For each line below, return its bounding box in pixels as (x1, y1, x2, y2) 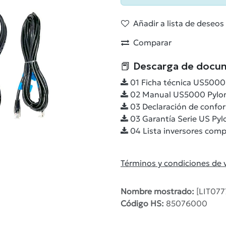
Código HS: (121, 198, 166, 208)
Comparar (133, 37, 172, 47)
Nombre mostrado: (121, 186, 196, 196)
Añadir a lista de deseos (133, 18, 224, 28)
